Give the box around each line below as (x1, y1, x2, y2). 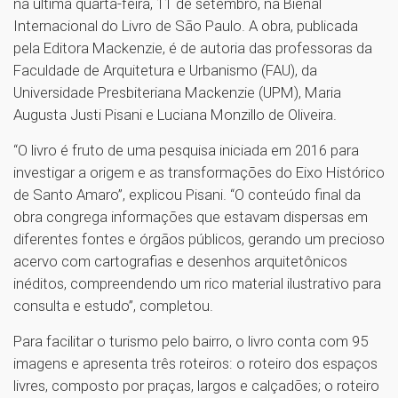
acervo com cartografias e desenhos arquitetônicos (13, 252, 347, 271)
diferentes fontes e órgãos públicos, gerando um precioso (13, 230, 385, 249)
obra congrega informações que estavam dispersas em (13, 208, 368, 227)
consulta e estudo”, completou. (13, 297, 213, 315)
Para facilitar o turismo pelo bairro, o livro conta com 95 (13, 332, 368, 351)
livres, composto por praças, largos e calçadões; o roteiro (13, 377, 379, 395)
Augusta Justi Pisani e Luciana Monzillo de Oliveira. (13, 106, 337, 124)
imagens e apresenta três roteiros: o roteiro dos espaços (13, 354, 378, 373)
